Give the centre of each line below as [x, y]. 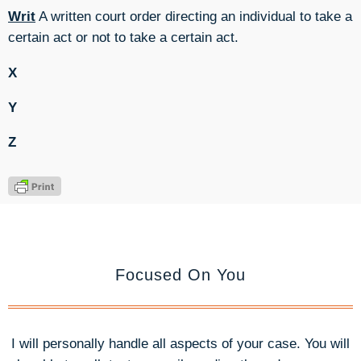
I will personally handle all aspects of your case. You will [180, 344]
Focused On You [180, 275]
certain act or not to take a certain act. [123, 37]
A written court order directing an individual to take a [194, 17]
